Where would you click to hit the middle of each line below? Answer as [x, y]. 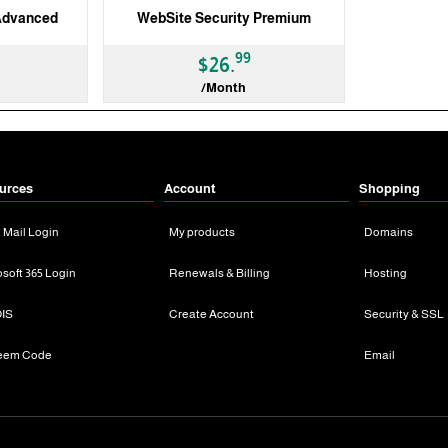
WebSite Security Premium [223, 18]
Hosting [386, 273]
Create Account [211, 314]
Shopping [390, 189]
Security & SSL [404, 314]
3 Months [153, 161]
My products [201, 232]
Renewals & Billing [219, 273]
